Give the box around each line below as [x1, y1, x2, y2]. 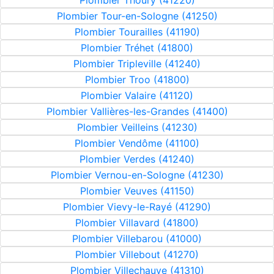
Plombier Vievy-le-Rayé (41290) [63, 201, 211, 213]
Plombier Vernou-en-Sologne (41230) [50, 169, 224, 181]
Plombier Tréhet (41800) [81, 42, 193, 54]
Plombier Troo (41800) [84, 73, 190, 86]
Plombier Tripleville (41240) [73, 57, 201, 70]
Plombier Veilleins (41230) [76, 121, 198, 133]
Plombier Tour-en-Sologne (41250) [56, 10, 218, 22]
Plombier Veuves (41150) [80, 185, 194, 197]
